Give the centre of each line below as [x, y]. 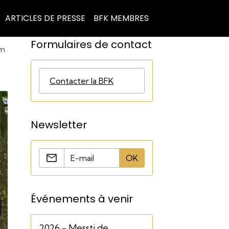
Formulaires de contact [91, 44]
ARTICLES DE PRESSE [45, 18]
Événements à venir [82, 199]
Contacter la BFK [81, 81]
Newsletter [59, 125]
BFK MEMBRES [121, 18]
